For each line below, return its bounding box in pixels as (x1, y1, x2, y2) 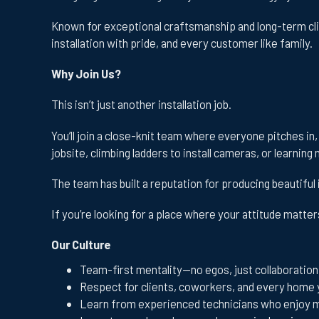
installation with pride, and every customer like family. (51, 36, 313, 50)
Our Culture (51, 237, 111, 252)
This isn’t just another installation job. (51, 97, 231, 112)
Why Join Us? (51, 66, 121, 81)
